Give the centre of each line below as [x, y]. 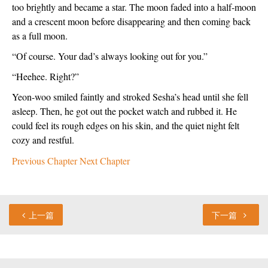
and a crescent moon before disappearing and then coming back [131, 21]
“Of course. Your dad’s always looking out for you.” [110, 56]
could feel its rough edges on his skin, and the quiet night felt [126, 125]
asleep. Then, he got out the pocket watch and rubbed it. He [124, 111]
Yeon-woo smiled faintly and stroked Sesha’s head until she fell [130, 97]
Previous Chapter [46, 161]
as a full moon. [40, 36]
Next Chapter [105, 161]
